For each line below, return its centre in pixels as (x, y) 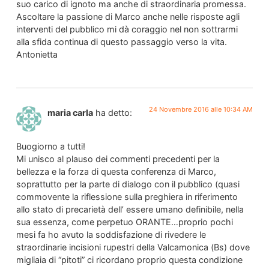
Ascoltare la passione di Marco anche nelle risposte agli (128, 17)
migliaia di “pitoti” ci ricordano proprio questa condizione (129, 260)
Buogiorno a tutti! (50, 147)
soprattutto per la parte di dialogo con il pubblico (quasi (128, 184)
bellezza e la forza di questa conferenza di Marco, (116, 172)
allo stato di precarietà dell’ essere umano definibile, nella (130, 210)
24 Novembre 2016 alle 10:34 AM (201, 109)
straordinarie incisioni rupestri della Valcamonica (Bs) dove (133, 247)
